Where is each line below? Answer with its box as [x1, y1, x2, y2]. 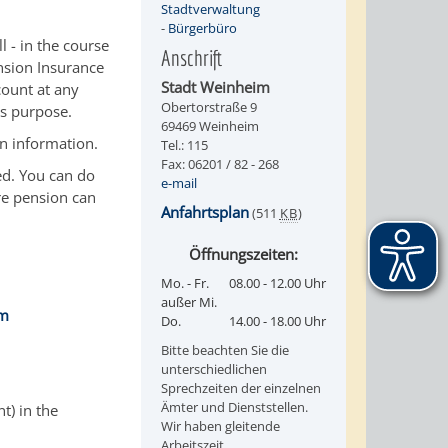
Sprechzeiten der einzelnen [160, 379, 321, 398]
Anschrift [160, 45, 222, 70]
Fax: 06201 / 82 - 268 [160, 155, 279, 173]
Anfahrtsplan [160, 202, 249, 222]
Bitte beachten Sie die [160, 341, 289, 360]
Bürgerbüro [167, 19, 237, 37]
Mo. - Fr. [160, 274, 209, 293]
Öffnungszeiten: [188, 244, 298, 265]
